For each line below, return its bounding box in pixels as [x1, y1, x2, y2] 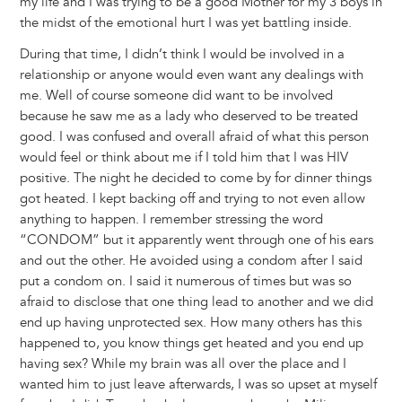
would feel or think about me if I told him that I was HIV [19, 149, 348, 167]
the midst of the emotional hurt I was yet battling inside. [19, 14, 352, 32]
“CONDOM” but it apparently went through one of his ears [19, 232, 373, 249]
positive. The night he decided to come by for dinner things [19, 170, 371, 188]
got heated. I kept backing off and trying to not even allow [19, 190, 365, 208]
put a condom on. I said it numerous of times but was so [19, 273, 352, 291]
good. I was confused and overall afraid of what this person [19, 128, 369, 146]
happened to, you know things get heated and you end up [19, 335, 363, 353]
